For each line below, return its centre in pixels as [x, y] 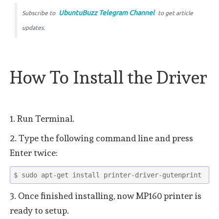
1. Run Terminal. [42, 119]
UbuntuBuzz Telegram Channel [107, 13]
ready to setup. [39, 210]
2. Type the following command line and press [101, 138]
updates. [33, 28]
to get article [175, 13]
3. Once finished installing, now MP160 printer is [106, 196]
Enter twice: [34, 153]
